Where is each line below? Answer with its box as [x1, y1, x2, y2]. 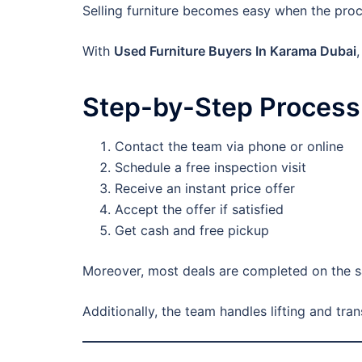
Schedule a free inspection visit [115, 158, 306, 175]
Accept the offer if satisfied [115, 200, 284, 217]
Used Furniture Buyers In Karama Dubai [114, 42, 356, 59]
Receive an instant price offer [115, 179, 295, 196]
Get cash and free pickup [115, 221, 269, 238]
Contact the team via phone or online [115, 137, 343, 154]
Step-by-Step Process [82, 90, 360, 123]
